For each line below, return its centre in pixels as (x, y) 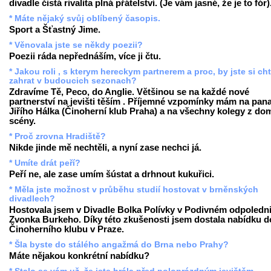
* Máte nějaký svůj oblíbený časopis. (85, 18)
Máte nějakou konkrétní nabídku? (79, 256)
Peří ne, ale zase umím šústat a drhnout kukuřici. (112, 174)
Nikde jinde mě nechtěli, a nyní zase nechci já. (105, 148)
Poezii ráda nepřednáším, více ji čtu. (85, 56)
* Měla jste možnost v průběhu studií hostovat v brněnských (134, 190)
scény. (22, 121)
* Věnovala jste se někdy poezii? (76, 45)
